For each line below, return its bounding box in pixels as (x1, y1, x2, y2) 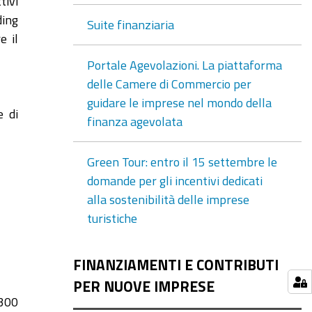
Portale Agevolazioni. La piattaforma (86, 58, 282, 71)
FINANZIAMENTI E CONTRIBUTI (72, 257, 279, 272)
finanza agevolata (86, 114, 182, 127)
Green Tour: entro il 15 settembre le (86, 155, 277, 168)
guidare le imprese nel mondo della (86, 95, 272, 109)
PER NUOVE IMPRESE (72, 279, 214, 294)
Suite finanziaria (86, 17, 174, 31)
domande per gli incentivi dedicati (86, 173, 263, 187)
